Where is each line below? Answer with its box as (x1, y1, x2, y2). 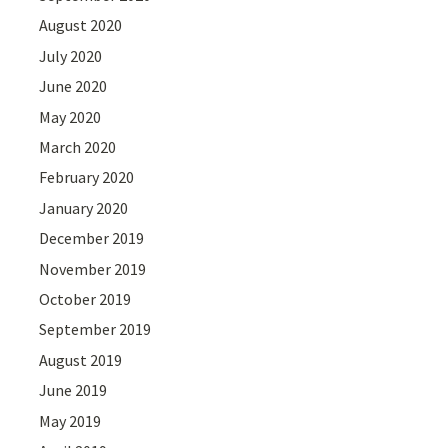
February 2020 (39, 167, 135, 188)
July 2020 (39, 45, 103, 66)
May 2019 (39, 410, 102, 431)
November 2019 (39, 258, 147, 279)
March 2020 (39, 136, 117, 157)
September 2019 (39, 319, 152, 340)
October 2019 (39, 288, 132, 309)
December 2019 (39, 228, 145, 249)
